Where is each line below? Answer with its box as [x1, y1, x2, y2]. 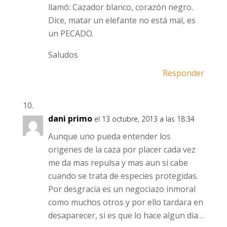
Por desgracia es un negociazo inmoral [48, 183, 196, 195]
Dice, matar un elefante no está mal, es [48, 15, 196, 26]
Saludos [48, 49, 78, 60]
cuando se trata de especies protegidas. [48, 170, 198, 181]
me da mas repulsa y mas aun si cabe [48, 157, 188, 168]
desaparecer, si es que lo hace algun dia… [48, 210, 204, 221]
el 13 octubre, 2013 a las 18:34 [94, 114, 195, 124]
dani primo [48, 113, 92, 124]
